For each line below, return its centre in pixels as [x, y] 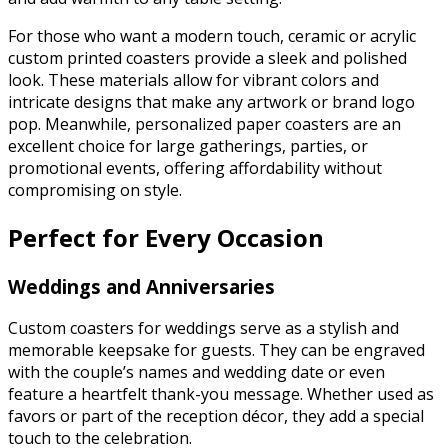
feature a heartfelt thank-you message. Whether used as [221, 394]
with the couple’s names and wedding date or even [196, 372]
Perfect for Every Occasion [166, 237]
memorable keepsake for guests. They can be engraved [216, 350]
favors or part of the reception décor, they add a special [216, 416]
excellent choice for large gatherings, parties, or [188, 145]
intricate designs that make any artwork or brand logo [211, 101]
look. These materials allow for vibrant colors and [193, 79]
